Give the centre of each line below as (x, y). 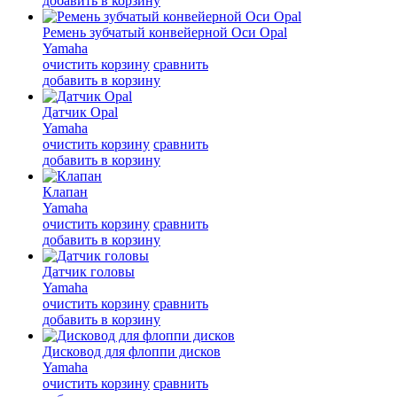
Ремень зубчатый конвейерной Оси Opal (165, 32)
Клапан (65, 191)
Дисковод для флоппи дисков (132, 351)
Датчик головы (89, 271)
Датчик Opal (80, 112)
